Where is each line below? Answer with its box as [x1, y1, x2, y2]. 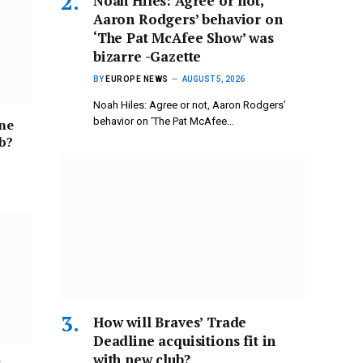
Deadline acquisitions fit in [93, 331, 276, 350]
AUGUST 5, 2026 [181, 75, 245, 84]
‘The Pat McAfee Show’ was [93, 28, 274, 48]
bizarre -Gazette [93, 47, 202, 66]
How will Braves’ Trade [93, 312, 247, 331]
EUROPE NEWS [105, 75, 169, 84]
